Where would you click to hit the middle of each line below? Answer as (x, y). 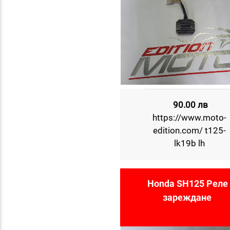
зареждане (187, 197)
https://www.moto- (189, 118)
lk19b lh (189, 143)
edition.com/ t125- (189, 130)
